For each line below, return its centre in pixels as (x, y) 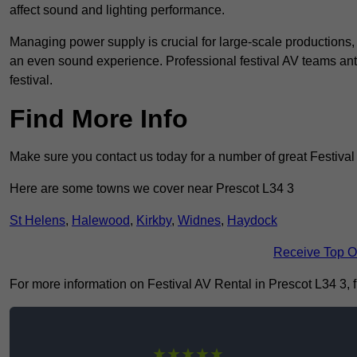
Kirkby (154, 221)
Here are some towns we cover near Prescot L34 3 (152, 189)
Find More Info (99, 119)
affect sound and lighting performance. (117, 10)
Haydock (252, 221)
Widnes (199, 221)
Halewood (101, 221)
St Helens (37, 221)
